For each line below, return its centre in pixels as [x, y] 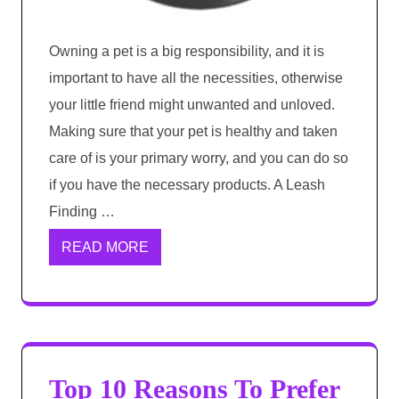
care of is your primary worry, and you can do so [199, 159]
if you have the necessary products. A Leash [196, 185]
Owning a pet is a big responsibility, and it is [187, 52]
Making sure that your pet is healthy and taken [193, 132]
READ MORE [105, 248]
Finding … [82, 212]
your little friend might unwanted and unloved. [192, 105]
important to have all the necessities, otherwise [196, 78]
